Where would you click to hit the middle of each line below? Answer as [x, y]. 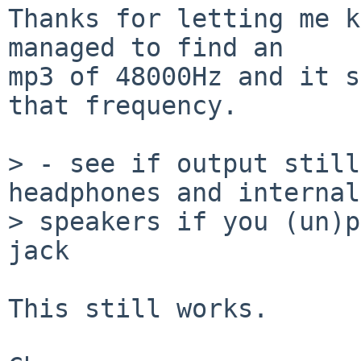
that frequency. [123, 105]
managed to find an [146, 47]
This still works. [138, 308]
